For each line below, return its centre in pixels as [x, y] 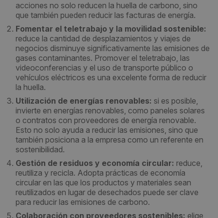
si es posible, [175, 101]
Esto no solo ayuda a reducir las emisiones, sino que [107, 130]
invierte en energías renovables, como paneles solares [110, 110]
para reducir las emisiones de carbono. [83, 202]
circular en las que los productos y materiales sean [103, 182]
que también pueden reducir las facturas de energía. [106, 15]
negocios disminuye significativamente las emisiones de [113, 48]
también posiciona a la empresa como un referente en [109, 140]
